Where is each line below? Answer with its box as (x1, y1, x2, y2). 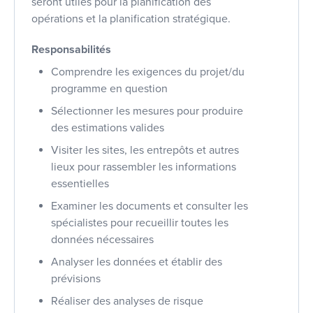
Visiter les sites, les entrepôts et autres (51, 143, 239, 157)
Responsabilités (31, 42, 111, 57)
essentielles (51, 176, 109, 191)
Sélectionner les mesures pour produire (51, 103, 243, 118)
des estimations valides (51, 120, 164, 135)
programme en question (51, 81, 168, 96)
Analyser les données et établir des (51, 254, 222, 269)
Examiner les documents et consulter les (51, 198, 248, 213)
